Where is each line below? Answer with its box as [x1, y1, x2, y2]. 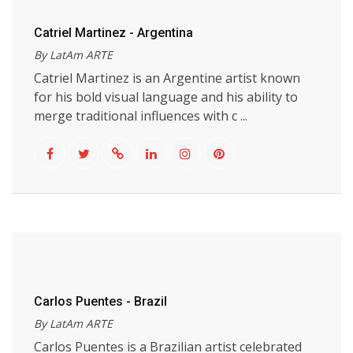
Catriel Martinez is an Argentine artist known [34, 69, 300, 87]
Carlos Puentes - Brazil [34, 294, 167, 309]
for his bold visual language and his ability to [34, 88, 298, 106]
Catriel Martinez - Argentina [34, 25, 193, 40]
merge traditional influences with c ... [34, 107, 247, 124]
